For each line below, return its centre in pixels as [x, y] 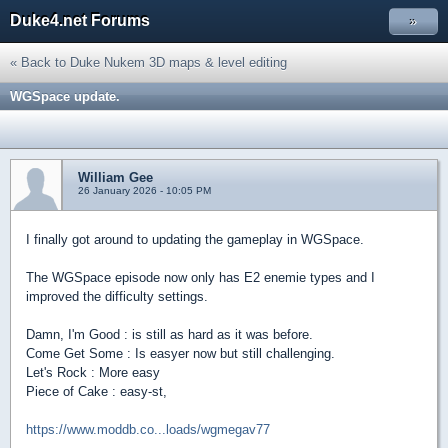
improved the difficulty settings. [117, 296]
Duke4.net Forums [80, 20]
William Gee [115, 177]
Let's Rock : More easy [93, 372]
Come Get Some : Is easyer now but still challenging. [180, 353]
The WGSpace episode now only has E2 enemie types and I [200, 277]
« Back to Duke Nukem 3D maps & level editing [148, 62]
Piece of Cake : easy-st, [96, 391]
